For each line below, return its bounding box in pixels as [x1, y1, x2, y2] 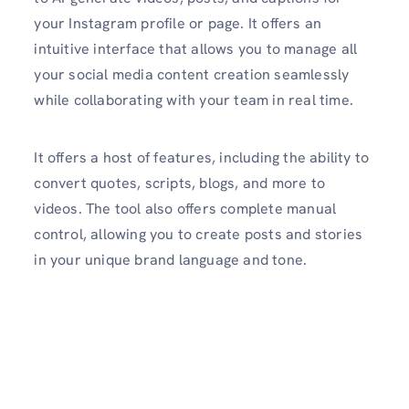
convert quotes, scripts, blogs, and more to [34, 173, 325, 193]
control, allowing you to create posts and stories [34, 225, 363, 244]
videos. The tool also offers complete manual [34, 199, 337, 218]
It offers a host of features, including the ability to [34, 148, 370, 167]
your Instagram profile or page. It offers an [34, 13, 322, 33]
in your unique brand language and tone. [34, 250, 311, 269]
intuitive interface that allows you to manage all [34, 38, 358, 58]
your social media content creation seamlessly [34, 64, 350, 84]
